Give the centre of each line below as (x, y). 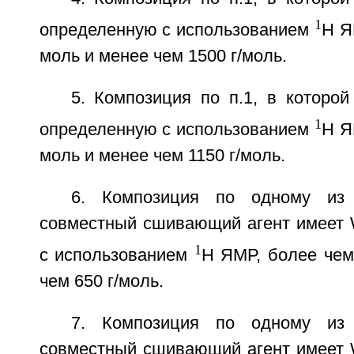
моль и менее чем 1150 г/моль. (162, 156)
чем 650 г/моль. (101, 282)
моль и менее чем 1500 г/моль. (163, 56)
